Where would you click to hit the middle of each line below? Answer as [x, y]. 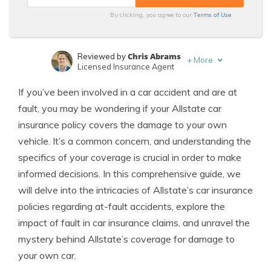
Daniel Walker [145, 82]
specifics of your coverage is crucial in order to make [130, 157]
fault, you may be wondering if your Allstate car [120, 108]
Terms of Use [213, 15]
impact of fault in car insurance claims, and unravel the [134, 223]
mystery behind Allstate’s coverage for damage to [126, 239]
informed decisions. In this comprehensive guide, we [129, 174]
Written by [97, 82]
